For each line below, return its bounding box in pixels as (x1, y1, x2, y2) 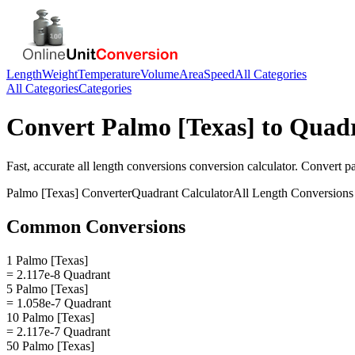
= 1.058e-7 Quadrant (6, 296, 111, 310)
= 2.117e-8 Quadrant (6, 267, 110, 281)
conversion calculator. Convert (186, 158, 345, 173)
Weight (42, 67, 78, 81)
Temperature (78, 67, 140, 81)
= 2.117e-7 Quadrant (6, 324, 110, 338)
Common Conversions (6, 216, 185, 237)
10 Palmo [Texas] (6, 310, 94, 324)
